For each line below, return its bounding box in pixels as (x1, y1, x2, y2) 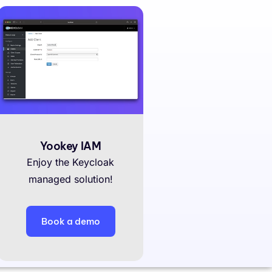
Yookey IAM (39, 138, 101, 153)
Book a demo (41, 215, 100, 227)
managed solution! (28, 172, 113, 185)
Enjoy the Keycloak (27, 155, 114, 168)
